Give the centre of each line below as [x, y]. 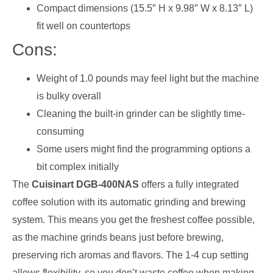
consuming [60, 132]
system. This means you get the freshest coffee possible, [133, 220]
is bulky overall [69, 96]
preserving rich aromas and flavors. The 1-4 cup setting [130, 255]
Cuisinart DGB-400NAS [85, 185]
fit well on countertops [83, 26]
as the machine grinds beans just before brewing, [118, 238]
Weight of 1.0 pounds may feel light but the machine [148, 79]
